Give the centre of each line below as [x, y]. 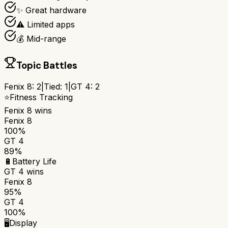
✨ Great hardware [51, 10]
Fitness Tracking [41, 97]
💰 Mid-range [41, 39]
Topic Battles [47, 66]
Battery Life [34, 161]
